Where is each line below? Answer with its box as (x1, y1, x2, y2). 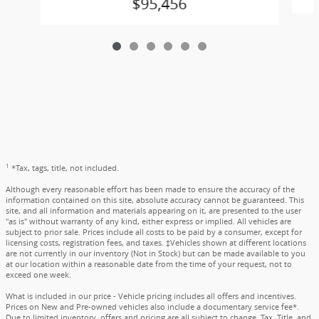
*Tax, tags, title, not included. (11, 163, 119, 174)
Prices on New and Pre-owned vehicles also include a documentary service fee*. (6, 302, 299, 313)
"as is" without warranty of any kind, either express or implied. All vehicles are (6, 216, 291, 227)
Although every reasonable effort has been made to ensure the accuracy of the (6, 184, 295, 195)
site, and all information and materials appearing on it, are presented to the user (6, 206, 301, 216)
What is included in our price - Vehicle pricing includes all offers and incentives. (6, 291, 296, 302)
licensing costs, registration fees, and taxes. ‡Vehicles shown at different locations (6, 238, 306, 249)
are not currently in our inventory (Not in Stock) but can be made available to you (6, 249, 305, 259)
